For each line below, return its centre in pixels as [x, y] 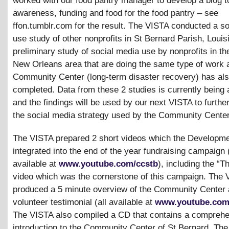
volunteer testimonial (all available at [84, 202]
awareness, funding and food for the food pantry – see [116, 13]
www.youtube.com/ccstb [108, 164]
